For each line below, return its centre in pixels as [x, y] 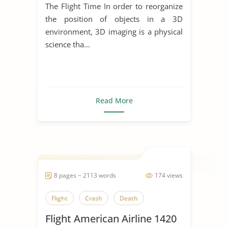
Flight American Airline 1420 [111, 218]
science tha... [68, 44]
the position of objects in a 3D [114, 19]
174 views [169, 175]
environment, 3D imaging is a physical [114, 31]
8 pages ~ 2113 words [85, 175]
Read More [114, 100]
